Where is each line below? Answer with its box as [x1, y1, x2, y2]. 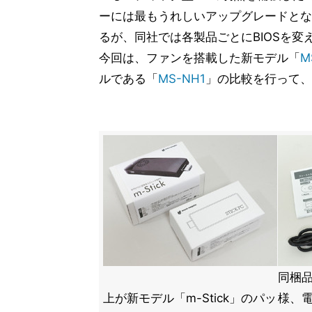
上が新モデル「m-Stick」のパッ [103, 291, 276, 305]
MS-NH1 [158, 72, 205, 86]
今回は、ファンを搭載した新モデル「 [99, 51, 300, 65]
